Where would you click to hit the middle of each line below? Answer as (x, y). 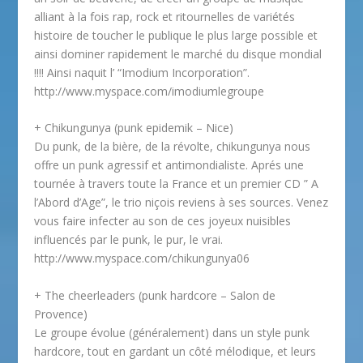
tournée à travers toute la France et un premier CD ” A (177, 184)
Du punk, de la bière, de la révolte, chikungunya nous (173, 147)
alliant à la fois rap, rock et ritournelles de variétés (165, 17)
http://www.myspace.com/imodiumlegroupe (149, 92)
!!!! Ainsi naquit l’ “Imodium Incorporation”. (142, 73)
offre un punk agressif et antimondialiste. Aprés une (169, 165)
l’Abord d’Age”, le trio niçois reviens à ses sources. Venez (181, 203)
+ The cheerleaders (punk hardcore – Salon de (155, 295)
